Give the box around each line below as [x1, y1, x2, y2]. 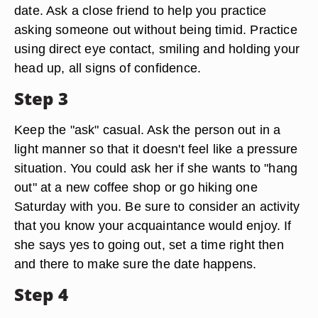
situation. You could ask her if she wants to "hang [14, 160, 298, 175]
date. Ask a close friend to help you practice [14, 3, 267, 18]
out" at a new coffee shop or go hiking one [14, 180, 258, 194]
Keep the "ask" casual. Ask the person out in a [14, 122, 281, 137]
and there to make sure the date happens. [14, 256, 257, 271]
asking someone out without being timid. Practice [14, 22, 297, 37]
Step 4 [14, 283, 68, 306]
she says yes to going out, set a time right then [14, 237, 284, 252]
